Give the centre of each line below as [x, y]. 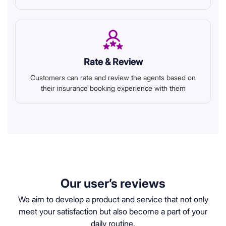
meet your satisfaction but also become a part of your [113, 211]
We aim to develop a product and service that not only [113, 199]
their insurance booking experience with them [113, 88]
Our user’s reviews [113, 183]
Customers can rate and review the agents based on [113, 77]
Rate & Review [113, 62]
